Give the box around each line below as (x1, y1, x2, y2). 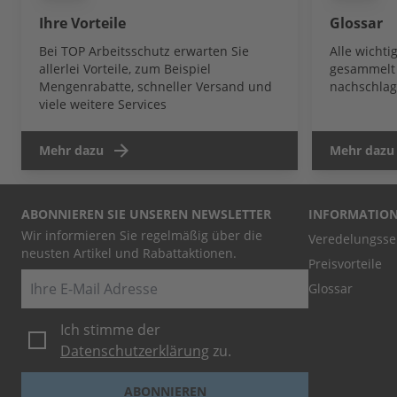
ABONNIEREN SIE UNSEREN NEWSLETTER (21, 206, 271, 223)
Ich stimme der (60, 320, 160, 340)
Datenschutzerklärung (60, 341, 209, 362)
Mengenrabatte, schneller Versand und (39, 78, 272, 96)
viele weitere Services (39, 96, 167, 113)
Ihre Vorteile (39, 13, 126, 34)
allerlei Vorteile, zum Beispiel (39, 60, 211, 78)
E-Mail (20, 269, 60, 290)
